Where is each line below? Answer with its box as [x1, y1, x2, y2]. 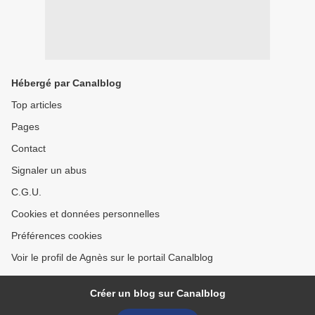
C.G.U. [11, 186, 41, 198]
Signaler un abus [11, 165, 86, 176]
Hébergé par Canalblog [11, 77, 122, 89]
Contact [11, 143, 46, 155]
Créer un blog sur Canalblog [89, 288, 226, 300]
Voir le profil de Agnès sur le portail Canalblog [11, 252, 213, 264]
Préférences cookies [11, 230, 102, 242]
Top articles [11, 99, 62, 111]
